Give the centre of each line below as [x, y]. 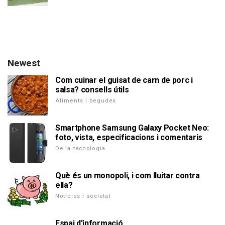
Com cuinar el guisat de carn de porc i [124, 80]
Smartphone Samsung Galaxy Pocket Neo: [132, 128]
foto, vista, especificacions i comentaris [129, 137]
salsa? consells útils [92, 90]
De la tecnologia [80, 148]
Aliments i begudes [86, 101]
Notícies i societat [83, 196]
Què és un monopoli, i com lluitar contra [128, 176]
